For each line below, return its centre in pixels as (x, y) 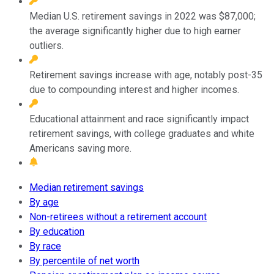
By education (57, 231)
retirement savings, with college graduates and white (142, 133)
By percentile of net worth (84, 261)
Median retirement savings (87, 187)
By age (44, 202)
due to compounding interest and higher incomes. (134, 89)
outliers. (46, 45)
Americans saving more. (80, 148)
